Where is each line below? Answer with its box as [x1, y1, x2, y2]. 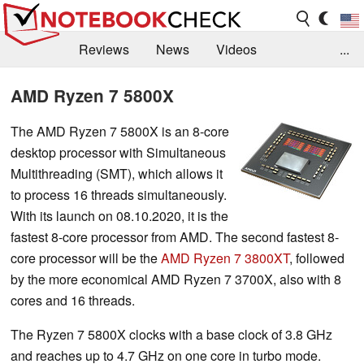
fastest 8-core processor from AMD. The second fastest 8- [11, 227, 339, 246]
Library [13, 111, 53, 131]
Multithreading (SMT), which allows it [11, 163, 223, 183]
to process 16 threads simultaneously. [11, 184, 227, 204]
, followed [289, 248, 344, 267]
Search [80, 111, 121, 131]
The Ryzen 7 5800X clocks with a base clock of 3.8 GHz [11, 324, 332, 344]
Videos [216, 40, 257, 59]
